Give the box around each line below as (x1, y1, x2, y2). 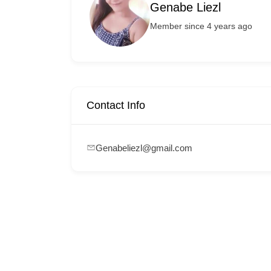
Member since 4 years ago (150, 21, 252, 31)
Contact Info (87, 99, 145, 111)
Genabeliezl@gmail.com (96, 143, 192, 153)
